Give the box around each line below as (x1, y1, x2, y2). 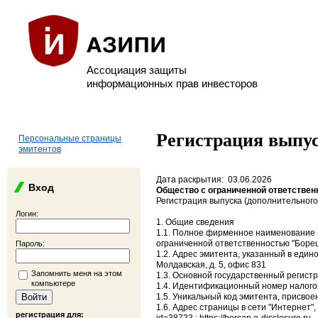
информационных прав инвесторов (87, 77, 258, 89)
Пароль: (16, 239, 45, 248)
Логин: (16, 209, 38, 218)
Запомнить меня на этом (31, 269, 122, 278)
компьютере (31, 279, 75, 287)
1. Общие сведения (156, 217, 234, 227)
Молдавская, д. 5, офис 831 (156, 260, 266, 270)
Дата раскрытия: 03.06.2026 (156, 175, 272, 185)
